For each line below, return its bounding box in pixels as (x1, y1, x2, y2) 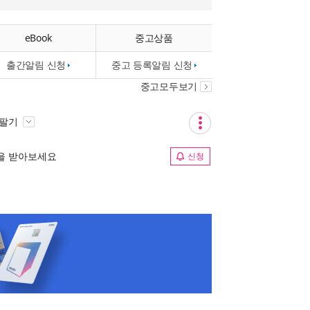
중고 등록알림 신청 (111, 58, 193, 71)
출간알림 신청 (6, 58, 66, 71)
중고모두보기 (140, 81, 197, 92)
